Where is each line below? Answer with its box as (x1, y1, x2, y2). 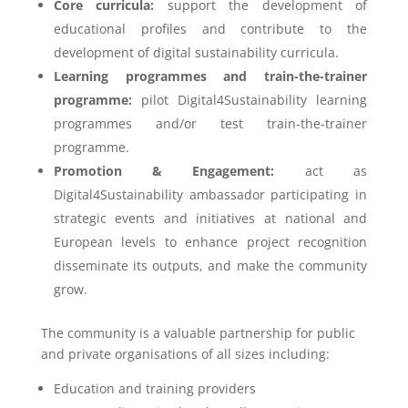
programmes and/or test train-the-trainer (53, 115, 368, 133)
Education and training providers (53, 380, 256, 398)
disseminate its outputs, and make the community (53, 257, 368, 275)
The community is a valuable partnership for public (40, 324, 355, 342)
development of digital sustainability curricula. (53, 44, 339, 62)
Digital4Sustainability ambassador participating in (53, 186, 368, 204)
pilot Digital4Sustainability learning (131, 91, 368, 109)
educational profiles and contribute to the (53, 20, 368, 38)
